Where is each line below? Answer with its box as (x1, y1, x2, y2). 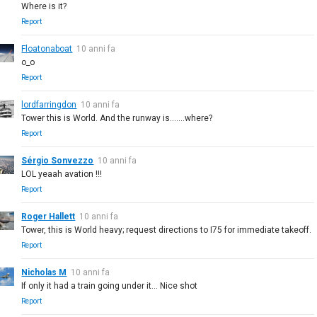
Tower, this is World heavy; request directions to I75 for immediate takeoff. (21, 224, 312, 235)
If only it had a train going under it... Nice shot (21, 280, 198, 291)
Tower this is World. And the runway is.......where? (21, 113, 213, 123)
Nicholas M (21, 267, 67, 277)
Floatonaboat (21, 43, 73, 54)
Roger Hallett (21, 211, 76, 221)
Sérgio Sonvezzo (21, 155, 94, 166)
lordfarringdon (21, 99, 77, 110)
